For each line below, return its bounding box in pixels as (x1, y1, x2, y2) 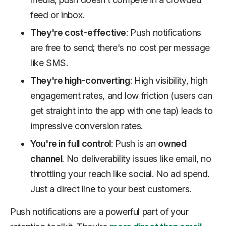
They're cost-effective (30, 27, 127, 38)
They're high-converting (30, 75, 130, 86)
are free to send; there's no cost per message (30, 42, 210, 53)
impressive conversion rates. (30, 121, 143, 131)
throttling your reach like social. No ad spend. (30, 168, 210, 179)
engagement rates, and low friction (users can (30, 90, 212, 101)
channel (30, 153, 63, 164)
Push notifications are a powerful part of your (10, 206, 189, 217)
